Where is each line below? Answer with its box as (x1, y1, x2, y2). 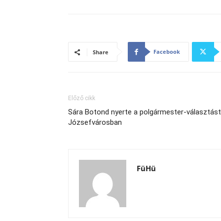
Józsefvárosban (68, 118, 122, 127)
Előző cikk (68, 95, 95, 102)
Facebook (153, 48, 180, 55)
